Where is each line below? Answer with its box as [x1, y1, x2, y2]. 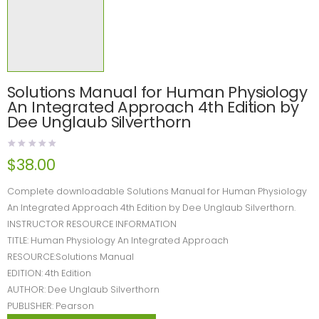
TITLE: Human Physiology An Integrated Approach [7, 234, 229, 247]
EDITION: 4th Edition [7, 267, 91, 280]
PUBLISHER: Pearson [7, 300, 94, 313]
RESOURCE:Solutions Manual [7, 251, 134, 263]
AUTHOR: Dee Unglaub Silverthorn [7, 283, 159, 296]
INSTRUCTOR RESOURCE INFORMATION [7, 218, 177, 231]
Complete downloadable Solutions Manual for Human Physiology [7, 185, 307, 198]
